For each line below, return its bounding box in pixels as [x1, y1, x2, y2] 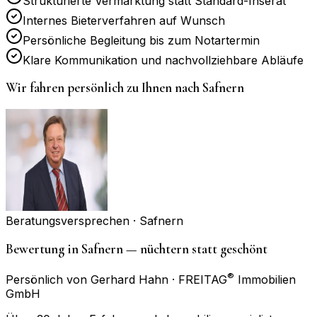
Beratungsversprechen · [6, 214, 139, 229]
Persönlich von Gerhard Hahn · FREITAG [6, 272, 227, 287]
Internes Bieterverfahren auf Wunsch [23, 13, 225, 28]
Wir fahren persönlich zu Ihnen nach [6, 80, 202, 96]
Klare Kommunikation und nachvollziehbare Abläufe [23, 52, 304, 67]
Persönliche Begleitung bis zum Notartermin [23, 33, 260, 47]
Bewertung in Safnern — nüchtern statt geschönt [6, 241, 267, 257]
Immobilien [234, 272, 296, 287]
